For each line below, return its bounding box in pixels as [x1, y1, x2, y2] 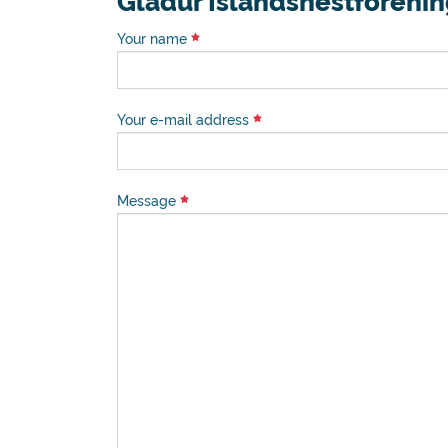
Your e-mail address [117, 109, 253, 129]
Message [117, 190, 180, 210]
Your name [117, 28, 191, 48]
